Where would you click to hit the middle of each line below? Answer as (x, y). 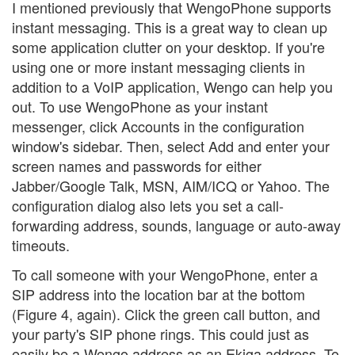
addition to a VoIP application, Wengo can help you (172, 86)
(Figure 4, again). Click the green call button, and (166, 314)
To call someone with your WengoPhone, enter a (165, 275)
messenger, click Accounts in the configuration (158, 126)
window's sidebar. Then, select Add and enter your (171, 145)
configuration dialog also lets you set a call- (148, 205)
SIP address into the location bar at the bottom (158, 294)
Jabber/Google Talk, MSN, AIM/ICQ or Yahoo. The (171, 185)
